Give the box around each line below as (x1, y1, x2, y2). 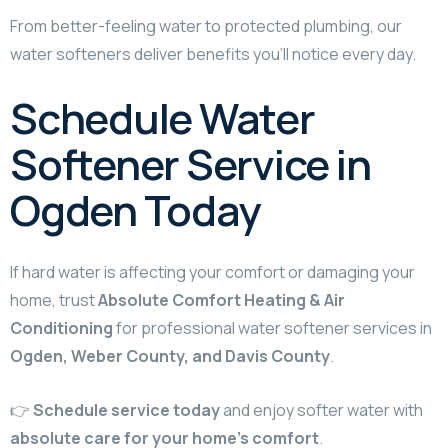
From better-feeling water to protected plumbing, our (10, 14, 402, 37)
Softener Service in (10, 134, 371, 193)
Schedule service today (33, 398, 220, 421)
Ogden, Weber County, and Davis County (10, 344, 330, 367)
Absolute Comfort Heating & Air (98, 288, 345, 311)
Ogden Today (10, 180, 261, 239)
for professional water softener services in (113, 316, 432, 339)
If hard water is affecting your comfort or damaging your (10, 260, 415, 283)
